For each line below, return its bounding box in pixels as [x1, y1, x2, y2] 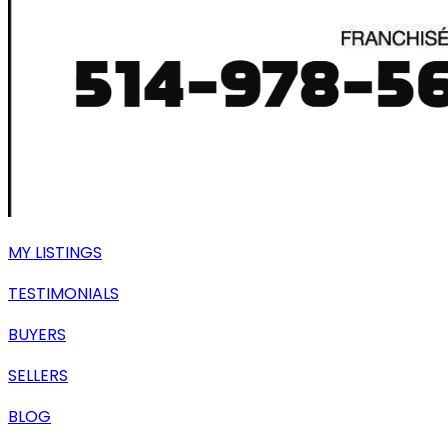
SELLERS [8, 364, 68, 387]
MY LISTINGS [8, 241, 102, 264]
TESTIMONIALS [8, 282, 119, 305]
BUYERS [8, 323, 66, 346]
